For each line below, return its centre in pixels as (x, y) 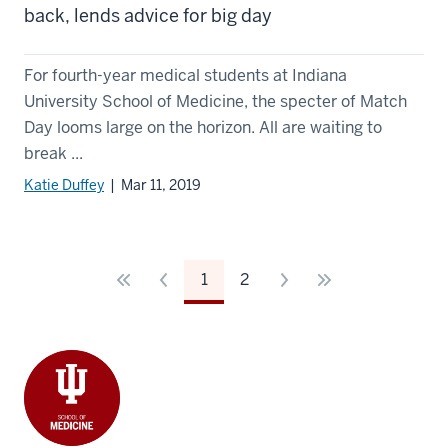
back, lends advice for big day (148, 15)
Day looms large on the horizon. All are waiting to (203, 127)
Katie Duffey (64, 184)
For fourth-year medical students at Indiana (185, 75)
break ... (53, 153)
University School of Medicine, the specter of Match (215, 101)
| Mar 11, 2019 (152, 184)
